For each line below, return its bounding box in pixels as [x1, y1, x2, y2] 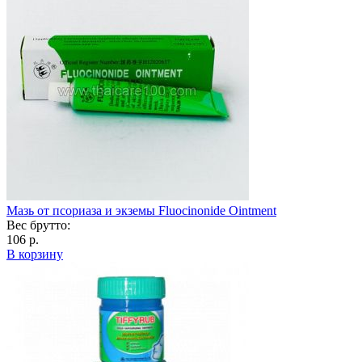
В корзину [6, 246, 63, 261]
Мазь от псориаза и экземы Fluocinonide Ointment [6, 203, 276, 217]
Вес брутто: [6, 217, 70, 232]
